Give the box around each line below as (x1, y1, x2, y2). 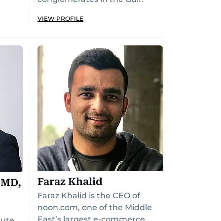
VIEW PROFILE (37, 15, 83, 22)
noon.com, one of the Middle (37, 203, 152, 212)
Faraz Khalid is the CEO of (37, 191, 140, 200)
